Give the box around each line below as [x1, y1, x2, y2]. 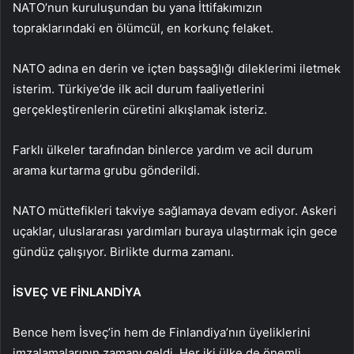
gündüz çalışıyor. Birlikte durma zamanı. [13, 243, 234, 259]
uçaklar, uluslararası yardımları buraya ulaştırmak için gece [13, 223, 337, 239]
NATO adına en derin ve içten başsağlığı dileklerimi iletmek [13, 60, 341, 76]
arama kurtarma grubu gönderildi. [13, 162, 200, 178]
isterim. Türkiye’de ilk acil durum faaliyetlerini [13, 81, 265, 96]
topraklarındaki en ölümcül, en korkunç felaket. [13, 20, 273, 36]
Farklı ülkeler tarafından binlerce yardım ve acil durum [13, 141, 313, 157]
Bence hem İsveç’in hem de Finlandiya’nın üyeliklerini [13, 324, 311, 340]
